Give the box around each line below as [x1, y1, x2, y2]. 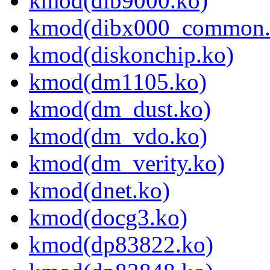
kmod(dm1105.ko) [29, 69, 207, 95]
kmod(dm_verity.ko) [29, 150, 225, 177]
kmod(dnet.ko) [29, 177, 170, 204]
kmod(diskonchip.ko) [29, 42, 234, 68]
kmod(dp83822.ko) [29, 231, 213, 258]
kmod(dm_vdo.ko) [29, 123, 207, 149]
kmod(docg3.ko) [29, 204, 187, 231]
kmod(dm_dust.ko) [29, 96, 211, 122]
